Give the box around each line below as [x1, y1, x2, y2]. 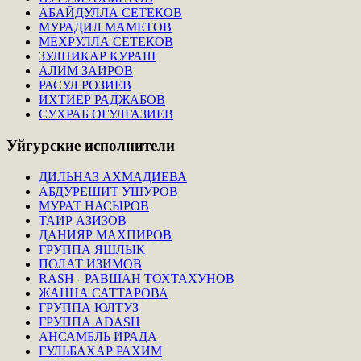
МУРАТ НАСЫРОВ [39, 198, 149, 213]
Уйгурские [6, 136, 81, 154]
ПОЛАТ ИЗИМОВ [39, 256, 142, 271]
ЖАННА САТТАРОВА [39, 285, 168, 300]
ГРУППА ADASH [39, 314, 140, 329]
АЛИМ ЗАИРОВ [39, 64, 133, 78]
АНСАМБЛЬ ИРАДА [39, 329, 157, 343]
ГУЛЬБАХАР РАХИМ [39, 343, 162, 358]
